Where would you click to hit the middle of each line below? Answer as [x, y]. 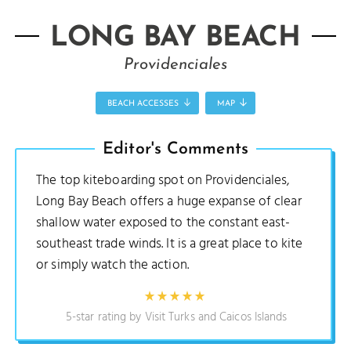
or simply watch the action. [112, 265]
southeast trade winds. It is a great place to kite [170, 244]
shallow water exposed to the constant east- [163, 223]
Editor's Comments [175, 149]
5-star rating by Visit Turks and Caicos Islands [176, 318]
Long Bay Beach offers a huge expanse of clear [169, 201]
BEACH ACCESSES [143, 103]
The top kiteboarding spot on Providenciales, [163, 180]
